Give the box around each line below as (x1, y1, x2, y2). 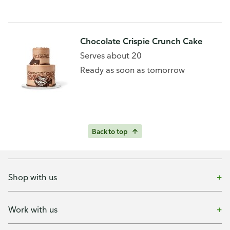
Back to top (91, 127, 128, 136)
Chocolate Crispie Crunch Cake (80, 36, 203, 46)
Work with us (8, 204, 57, 215)
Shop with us (8, 171, 57, 182)
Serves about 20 (80, 50, 142, 61)
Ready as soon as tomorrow (80, 65, 185, 75)
